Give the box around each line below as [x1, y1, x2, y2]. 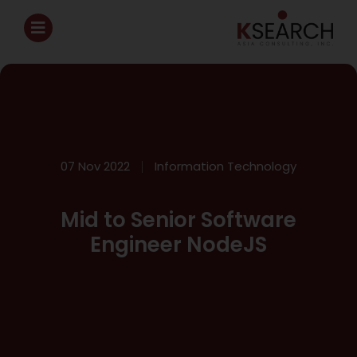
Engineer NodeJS [90, 230, 267, 259]
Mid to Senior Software [61, 206, 296, 234]
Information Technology [155, 158, 296, 175]
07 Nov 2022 [61, 158, 130, 175]
